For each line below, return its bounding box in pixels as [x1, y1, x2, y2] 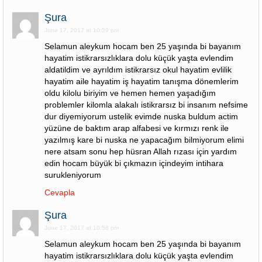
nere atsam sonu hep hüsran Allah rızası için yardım [44, 147, 237, 156]
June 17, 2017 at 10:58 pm [44, 225, 119, 231]
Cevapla [44, 188, 75, 197]
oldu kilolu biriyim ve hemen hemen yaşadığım [44, 88, 216, 98]
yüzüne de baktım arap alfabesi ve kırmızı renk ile [44, 123, 229, 133]
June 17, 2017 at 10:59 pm [44, 27, 119, 33]
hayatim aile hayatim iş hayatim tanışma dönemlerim [44, 77, 239, 86]
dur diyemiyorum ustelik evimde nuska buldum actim [44, 112, 238, 121]
